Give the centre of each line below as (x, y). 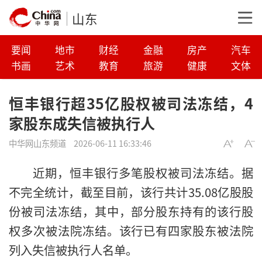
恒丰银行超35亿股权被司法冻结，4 (131, 103)
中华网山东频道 (37, 143)
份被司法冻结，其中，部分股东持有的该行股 (131, 211)
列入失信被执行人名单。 (73, 250)
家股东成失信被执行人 (82, 123)
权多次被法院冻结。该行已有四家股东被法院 (131, 231)
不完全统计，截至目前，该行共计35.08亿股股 (131, 192)
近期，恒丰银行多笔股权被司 (112, 173)
